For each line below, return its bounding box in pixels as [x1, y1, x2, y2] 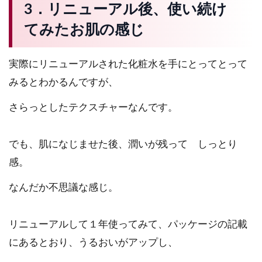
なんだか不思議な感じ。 [9, 182, 118, 192]
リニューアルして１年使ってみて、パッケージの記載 [9, 219, 247, 229]
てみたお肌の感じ [24, 22, 145, 37]
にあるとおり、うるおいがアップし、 [9, 237, 178, 247]
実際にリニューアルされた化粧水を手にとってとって [9, 58, 247, 69]
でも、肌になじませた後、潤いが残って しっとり [9, 139, 237, 149]
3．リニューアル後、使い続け [24, 2, 227, 17]
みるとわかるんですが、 [9, 77, 118, 87]
